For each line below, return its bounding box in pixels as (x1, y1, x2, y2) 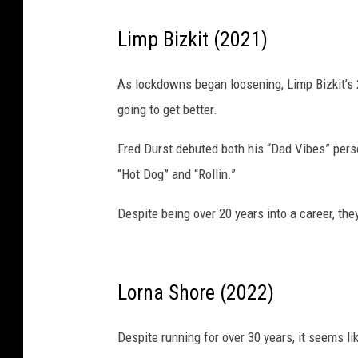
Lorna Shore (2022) (117, 280, 274, 305)
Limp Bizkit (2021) (117, 27, 268, 52)
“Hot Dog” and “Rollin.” (117, 166, 236, 183)
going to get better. (117, 101, 217, 118)
